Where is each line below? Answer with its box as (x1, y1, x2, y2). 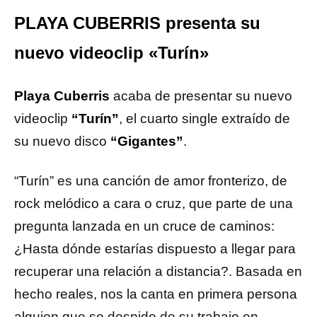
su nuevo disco (14, 134, 110, 149)
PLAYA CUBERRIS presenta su (14, 13, 260, 33)
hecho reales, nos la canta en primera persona (14, 287, 297, 301)
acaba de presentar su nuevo (110, 88, 292, 103)
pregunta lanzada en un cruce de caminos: (14, 219, 275, 234)
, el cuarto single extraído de (119, 111, 290, 126)
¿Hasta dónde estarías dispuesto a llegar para (14, 241, 296, 256)
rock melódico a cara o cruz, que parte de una (14, 196, 293, 211)
